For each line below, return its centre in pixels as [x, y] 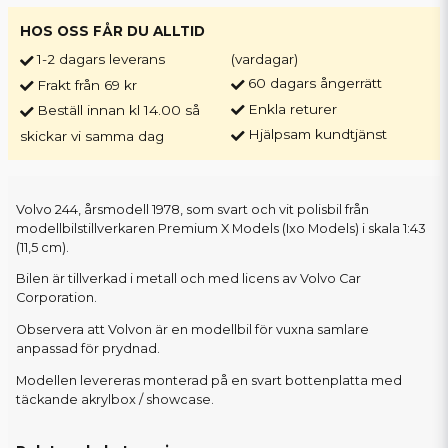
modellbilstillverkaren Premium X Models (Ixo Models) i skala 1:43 [221, 228]
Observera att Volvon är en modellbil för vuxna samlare [192, 330]
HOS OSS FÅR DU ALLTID [112, 31]
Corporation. [56, 298]
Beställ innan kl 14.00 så [118, 110]
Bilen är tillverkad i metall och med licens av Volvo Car [188, 279]
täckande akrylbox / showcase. [115, 399]
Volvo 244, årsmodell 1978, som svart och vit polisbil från [192, 209]
